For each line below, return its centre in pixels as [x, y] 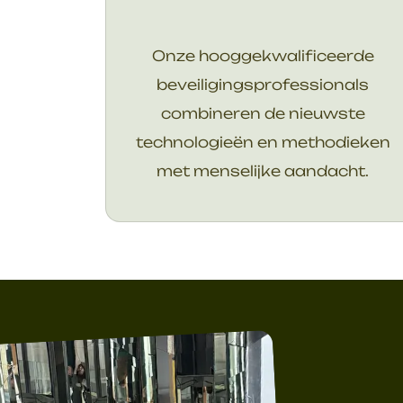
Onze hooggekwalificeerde [263, 55]
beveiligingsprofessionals [263, 84]
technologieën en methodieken [263, 142]
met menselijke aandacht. [263, 170]
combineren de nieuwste [263, 113]
